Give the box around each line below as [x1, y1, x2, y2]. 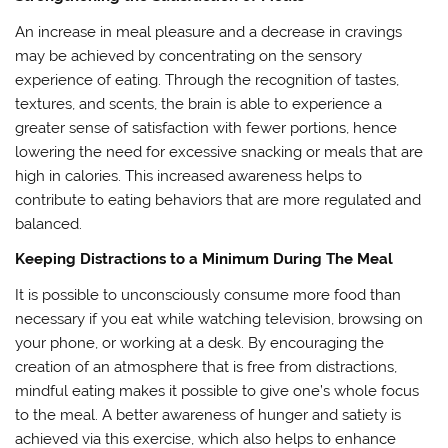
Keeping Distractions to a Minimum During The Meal [15, 250, 394, 269]
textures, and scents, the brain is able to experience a [15, 94, 383, 113]
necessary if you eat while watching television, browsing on [15, 309, 424, 328]
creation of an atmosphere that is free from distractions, [15, 357, 398, 376]
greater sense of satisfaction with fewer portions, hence [15, 118, 398, 137]
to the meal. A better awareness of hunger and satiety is [15, 405, 402, 424]
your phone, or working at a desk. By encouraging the [15, 333, 385, 352]
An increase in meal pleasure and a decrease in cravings [15, 22, 403, 41]
